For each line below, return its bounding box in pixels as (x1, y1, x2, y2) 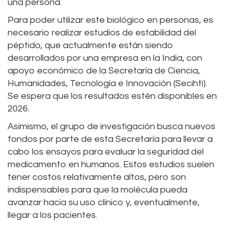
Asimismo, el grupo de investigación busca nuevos (8, 121, 215, 131)
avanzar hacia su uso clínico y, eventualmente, (8, 197, 200, 207)
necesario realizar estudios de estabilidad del (8, 27, 196, 37)
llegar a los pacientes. (8, 210, 97, 220)
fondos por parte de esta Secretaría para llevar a (8, 134, 213, 144)
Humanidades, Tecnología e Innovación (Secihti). (8, 78, 207, 88)
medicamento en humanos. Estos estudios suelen (8, 159, 214, 169)
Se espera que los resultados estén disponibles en (8, 91, 217, 101)
